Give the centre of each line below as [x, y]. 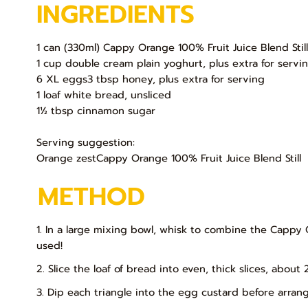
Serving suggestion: [86, 143]
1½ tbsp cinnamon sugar [96, 111]
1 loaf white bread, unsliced [104, 95]
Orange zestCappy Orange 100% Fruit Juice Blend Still [169, 158]
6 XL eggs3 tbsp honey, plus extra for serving [151, 79]
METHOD [92, 197]
